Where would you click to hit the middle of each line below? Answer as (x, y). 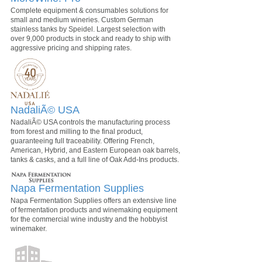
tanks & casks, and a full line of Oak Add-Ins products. (95, 160)
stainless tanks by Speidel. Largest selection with (88, 29)
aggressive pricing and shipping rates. (71, 48)
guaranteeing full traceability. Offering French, (82, 141)
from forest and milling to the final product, (77, 132)
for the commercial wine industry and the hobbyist (89, 219)
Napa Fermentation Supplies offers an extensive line (94, 200)
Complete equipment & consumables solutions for (89, 11)
